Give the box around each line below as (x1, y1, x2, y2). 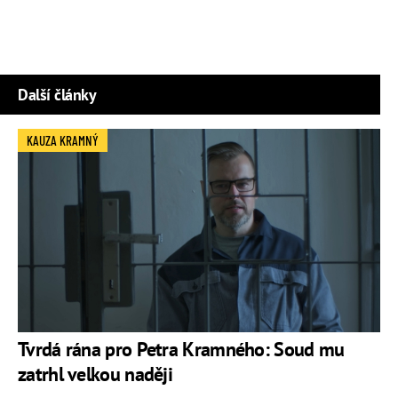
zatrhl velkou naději (18, 361, 173, 386)
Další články (18, 84, 96, 105)
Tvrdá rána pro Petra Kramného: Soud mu (18, 336, 345, 362)
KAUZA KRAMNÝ (27, 131, 99, 148)
